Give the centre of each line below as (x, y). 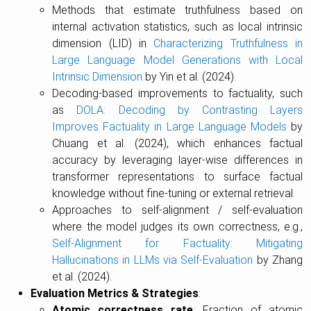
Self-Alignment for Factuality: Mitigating (177, 244)
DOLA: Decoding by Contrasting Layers (190, 110)
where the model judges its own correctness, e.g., (177, 227)
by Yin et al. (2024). (190, 77)
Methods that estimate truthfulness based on (177, 10)
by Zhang (278, 260)
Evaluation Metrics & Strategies (114, 294)
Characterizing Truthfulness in (228, 44)
